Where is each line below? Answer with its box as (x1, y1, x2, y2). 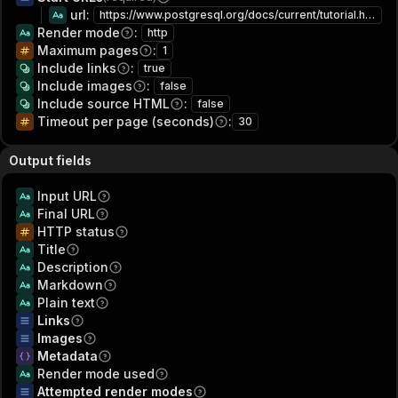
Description (37, 259, 108, 275)
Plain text (37, 295, 95, 310)
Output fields (9, 153, 92, 168)
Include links (37, 60, 116, 76)
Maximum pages (37, 43, 139, 58)
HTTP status (37, 224, 115, 239)
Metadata (37, 348, 98, 363)
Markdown (37, 277, 103, 292)
